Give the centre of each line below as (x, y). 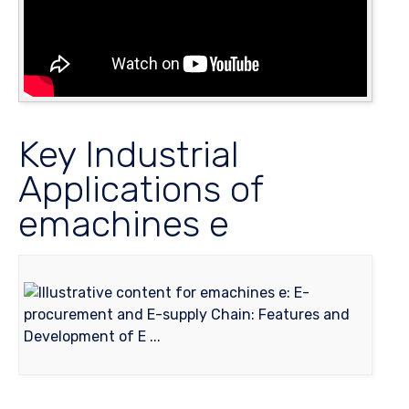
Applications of (141, 189)
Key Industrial (129, 155)
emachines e (124, 224)
